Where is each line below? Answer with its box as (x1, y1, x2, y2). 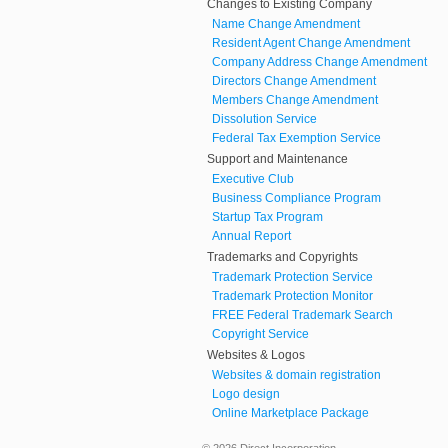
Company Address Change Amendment (212, 54, 427, 69)
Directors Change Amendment (212, 73, 376, 88)
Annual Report (212, 228, 291, 243)
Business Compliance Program (212, 190, 381, 205)
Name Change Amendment (212, 16, 360, 31)
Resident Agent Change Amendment (212, 35, 410, 50)
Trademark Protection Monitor (212, 288, 373, 303)
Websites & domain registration (212, 367, 381, 382)
